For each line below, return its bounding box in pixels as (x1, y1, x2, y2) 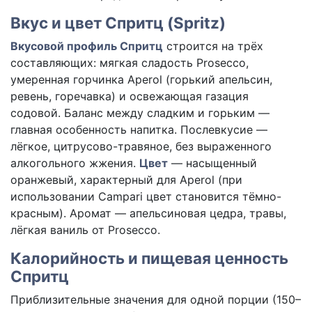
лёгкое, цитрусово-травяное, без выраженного (10, 139, 272, 154)
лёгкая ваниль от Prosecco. (10, 223, 160, 237)
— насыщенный (168, 156, 257, 171)
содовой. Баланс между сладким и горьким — (10, 106, 270, 120)
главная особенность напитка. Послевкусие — (10, 123, 267, 137)
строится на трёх (163, 39, 263, 54)
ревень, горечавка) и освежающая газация (10, 89, 249, 104)
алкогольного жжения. (10, 156, 139, 171)
